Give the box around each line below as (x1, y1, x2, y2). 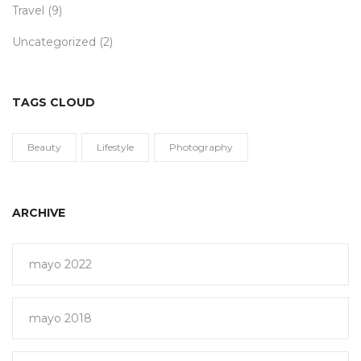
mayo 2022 (29, 257, 92, 272)
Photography (169, 141, 233, 153)
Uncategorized (12, 35, 96, 49)
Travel (12, 3, 44, 18)
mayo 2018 (29, 311, 92, 326)
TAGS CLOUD (12, 95, 95, 110)
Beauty (27, 141, 61, 153)
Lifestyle (97, 141, 134, 153)
